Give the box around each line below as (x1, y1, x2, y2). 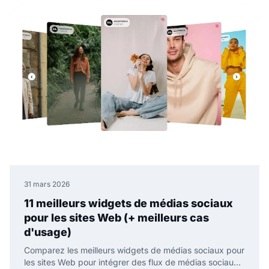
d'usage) (24, 225, 71, 238)
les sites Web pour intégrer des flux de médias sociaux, (24, 256, 241, 267)
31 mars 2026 (24, 179, 70, 189)
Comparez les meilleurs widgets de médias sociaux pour (24, 244, 244, 255)
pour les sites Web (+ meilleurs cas (24, 211, 209, 224)
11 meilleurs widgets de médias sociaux (24, 196, 233, 210)
